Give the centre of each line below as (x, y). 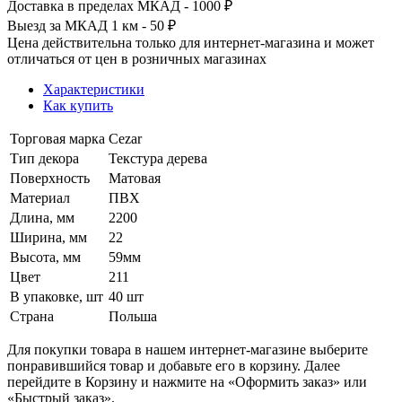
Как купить (78, 105)
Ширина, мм (48, 237)
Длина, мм (42, 217)
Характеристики (94, 89)
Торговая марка (57, 138)
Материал (40, 197)
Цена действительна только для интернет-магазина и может (191, 42)
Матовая (135, 178)
